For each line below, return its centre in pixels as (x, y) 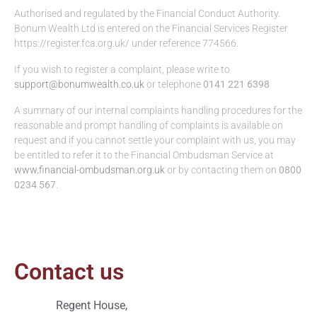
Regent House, (91, 305)
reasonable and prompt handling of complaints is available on (149, 125)
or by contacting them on (222, 169)
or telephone (174, 84)
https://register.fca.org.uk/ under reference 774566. (126, 43)
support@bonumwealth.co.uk (79, 84)
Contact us (69, 271)
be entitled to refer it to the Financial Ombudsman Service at (144, 155)
